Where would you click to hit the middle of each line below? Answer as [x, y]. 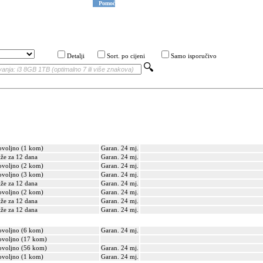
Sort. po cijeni [126, 56]
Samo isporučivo [194, 56]
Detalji [76, 56]
